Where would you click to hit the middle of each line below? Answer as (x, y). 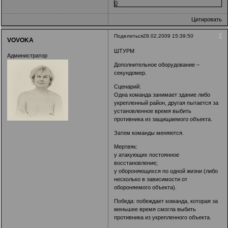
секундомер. (131, 73)
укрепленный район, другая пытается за (166, 103)
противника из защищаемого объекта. (163, 119)
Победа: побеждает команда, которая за (166, 201)
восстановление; (136, 163)
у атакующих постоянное (147, 155)
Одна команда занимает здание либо (162, 95)
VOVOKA (20, 40)
